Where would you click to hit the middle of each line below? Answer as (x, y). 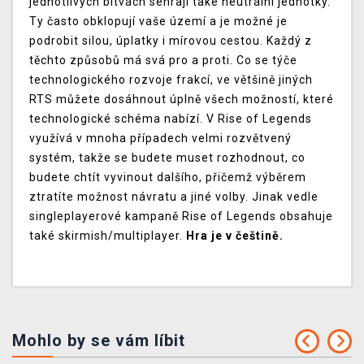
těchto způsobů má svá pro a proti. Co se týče (163, 61)
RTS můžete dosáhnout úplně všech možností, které (182, 100)
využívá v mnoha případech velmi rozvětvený (160, 139)
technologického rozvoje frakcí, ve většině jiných (171, 80)
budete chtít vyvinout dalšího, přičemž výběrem (168, 178)
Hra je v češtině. (235, 236)
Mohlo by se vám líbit (99, 341)
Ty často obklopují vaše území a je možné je (158, 22)
